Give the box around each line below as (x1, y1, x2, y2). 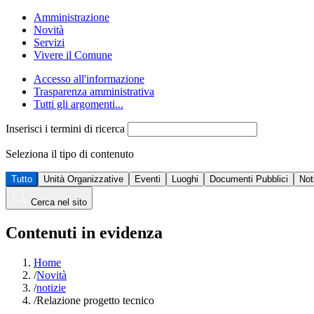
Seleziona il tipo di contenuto (6, 148, 134, 161)
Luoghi (172, 174, 198, 185)
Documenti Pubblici (210, 174, 288, 185)
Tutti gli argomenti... (34, 98, 123, 111)
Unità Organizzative (43, 174, 123, 185)
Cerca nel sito (31, 197, 87, 208)
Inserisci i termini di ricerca (6, 123, 128, 135)
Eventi (135, 174, 161, 185)
